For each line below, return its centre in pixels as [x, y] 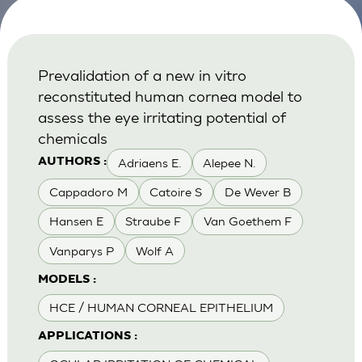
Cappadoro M [88, 192]
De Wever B [257, 192]
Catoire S [176, 192]
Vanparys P [81, 250]
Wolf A [155, 250]
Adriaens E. [149, 162]
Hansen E [76, 221]
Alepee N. [229, 162]
